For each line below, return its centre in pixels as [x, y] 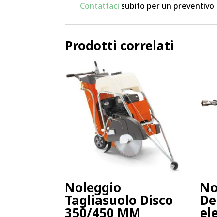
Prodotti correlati [120, 45]
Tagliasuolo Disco [119, 200]
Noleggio [93, 187]
